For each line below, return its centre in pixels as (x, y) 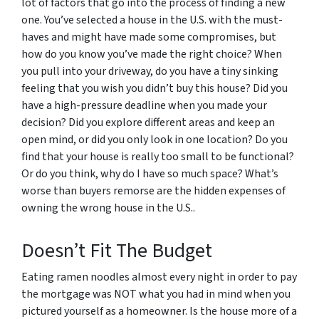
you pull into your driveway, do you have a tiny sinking (150, 71)
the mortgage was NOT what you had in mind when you (156, 294)
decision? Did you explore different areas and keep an (148, 122)
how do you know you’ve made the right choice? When (152, 54)
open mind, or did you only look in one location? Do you (155, 140)
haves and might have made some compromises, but (149, 37)
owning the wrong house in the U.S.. (108, 208)
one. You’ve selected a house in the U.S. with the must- (152, 20)
